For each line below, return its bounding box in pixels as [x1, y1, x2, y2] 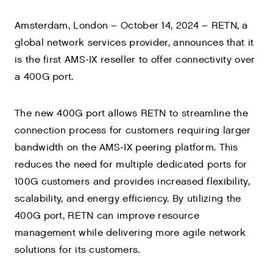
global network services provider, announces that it [15, 37, 254, 49]
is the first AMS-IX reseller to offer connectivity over [15, 54, 255, 66]
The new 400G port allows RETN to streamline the [15, 107, 249, 120]
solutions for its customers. [15, 244, 140, 257]
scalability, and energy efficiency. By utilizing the [15, 193, 241, 205]
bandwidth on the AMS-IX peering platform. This [15, 141, 238, 154]
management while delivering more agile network [15, 227, 246, 239]
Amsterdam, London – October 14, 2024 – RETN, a [15, 19, 248, 32]
